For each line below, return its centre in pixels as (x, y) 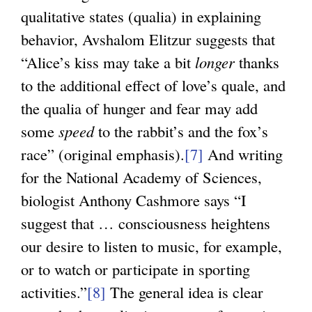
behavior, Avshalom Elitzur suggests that (148, 39)
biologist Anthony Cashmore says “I (134, 200)
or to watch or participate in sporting (135, 268)
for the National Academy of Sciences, (141, 177)
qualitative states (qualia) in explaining (141, 16)
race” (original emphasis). (103, 154)
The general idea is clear (185, 291)
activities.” (54, 291)
